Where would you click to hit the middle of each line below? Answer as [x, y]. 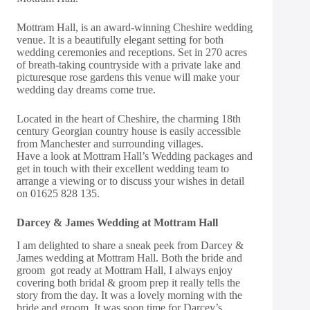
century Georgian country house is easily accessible [129, 131]
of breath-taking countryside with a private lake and [129, 64]
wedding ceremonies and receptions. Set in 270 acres [132, 52]
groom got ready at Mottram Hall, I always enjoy [125, 270]
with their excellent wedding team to [148, 168]
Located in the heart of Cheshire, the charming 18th [129, 118]
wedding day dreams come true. [86, 89]
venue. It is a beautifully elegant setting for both [120, 39]
